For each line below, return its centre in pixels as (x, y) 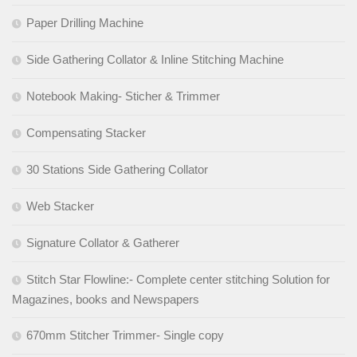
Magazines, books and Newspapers (106, 300)
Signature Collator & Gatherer (103, 243)
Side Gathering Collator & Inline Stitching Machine (155, 60)
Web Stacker (60, 206)
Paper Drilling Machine (85, 23)
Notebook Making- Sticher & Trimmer (123, 96)
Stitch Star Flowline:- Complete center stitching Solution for (178, 280)
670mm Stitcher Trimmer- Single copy (125, 335)
